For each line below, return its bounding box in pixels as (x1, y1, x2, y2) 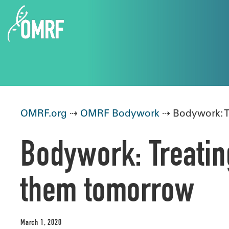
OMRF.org (20, 107, 67, 119)
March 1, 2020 (20, 219, 62, 227)
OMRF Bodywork (80, 107, 159, 119)
